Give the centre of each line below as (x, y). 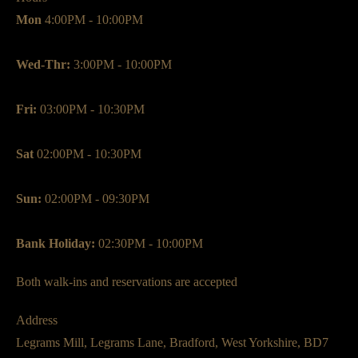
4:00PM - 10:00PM (92, 20)
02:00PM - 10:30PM (88, 154)
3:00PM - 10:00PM (121, 65)
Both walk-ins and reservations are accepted (127, 282)
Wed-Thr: (43, 65)
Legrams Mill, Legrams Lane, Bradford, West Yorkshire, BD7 (172, 343)
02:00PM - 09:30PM (95, 199)
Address (37, 320)
